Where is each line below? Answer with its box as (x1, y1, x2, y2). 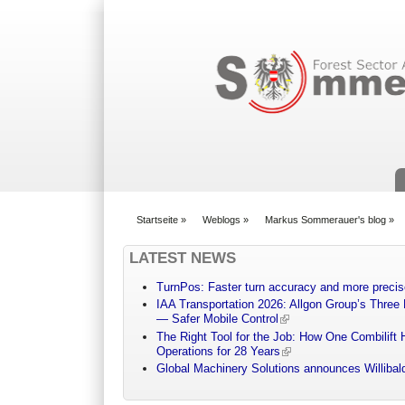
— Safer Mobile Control (156, 312, 279, 326)
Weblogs (202, 213, 241, 225)
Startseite (137, 213, 179, 225)
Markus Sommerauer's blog (265, 213, 387, 225)
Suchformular (209, 25, 308, 42)
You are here (123, 221, 194, 235)
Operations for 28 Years (156, 344, 281, 358)
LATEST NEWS (129, 249, 237, 267)
